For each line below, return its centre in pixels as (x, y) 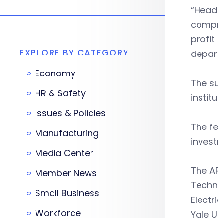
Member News (66, 173)
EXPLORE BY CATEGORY (74, 53)
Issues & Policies (70, 113)
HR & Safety (60, 93)
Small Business (67, 193)
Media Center (64, 153)
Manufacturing (67, 133)
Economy (55, 73)
